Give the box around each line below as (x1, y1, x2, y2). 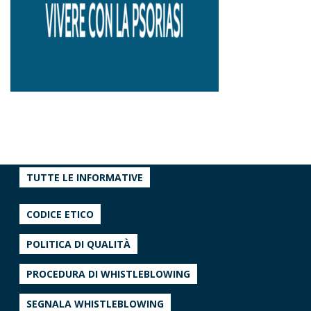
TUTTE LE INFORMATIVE (26, 171, 144, 185)
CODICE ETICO (26, 208, 94, 221)
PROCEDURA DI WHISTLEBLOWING (26, 267, 191, 281)
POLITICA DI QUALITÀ (26, 237, 131, 251)
